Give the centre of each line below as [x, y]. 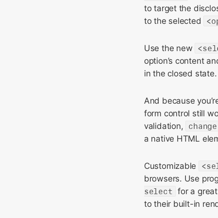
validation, [165, 126]
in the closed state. [180, 73]
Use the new [169, 48]
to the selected [174, 21]
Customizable [171, 166]
